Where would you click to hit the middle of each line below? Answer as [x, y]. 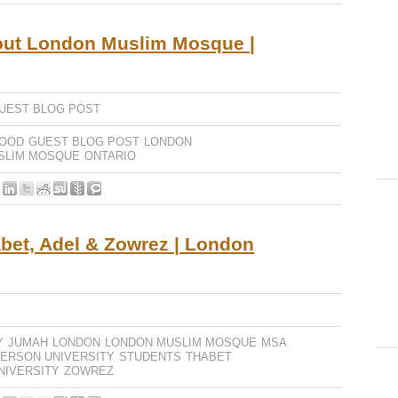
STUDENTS [150, 357]
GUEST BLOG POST [84, 142]
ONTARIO [110, 156]
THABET [209, 357]
